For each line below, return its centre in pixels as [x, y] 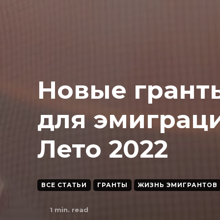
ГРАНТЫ [112, 185]
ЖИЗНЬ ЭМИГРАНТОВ [178, 185]
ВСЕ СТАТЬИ [64, 185]
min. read [70, 209]
